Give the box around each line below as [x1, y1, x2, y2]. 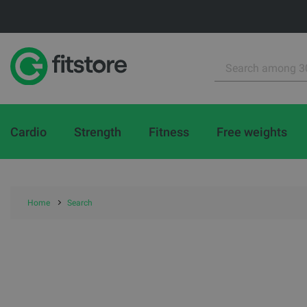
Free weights [217, 124, 287, 139]
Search [67, 198, 93, 208]
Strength [74, 124, 121, 139]
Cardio [10, 124, 47, 139]
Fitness [149, 124, 189, 139]
